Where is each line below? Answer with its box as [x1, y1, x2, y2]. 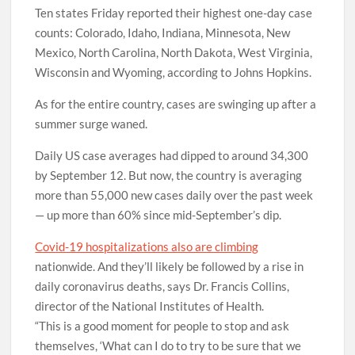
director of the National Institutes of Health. [35, 298, 265, 313]
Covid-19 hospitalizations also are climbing [35, 239, 259, 254]
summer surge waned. [35, 116, 148, 131]
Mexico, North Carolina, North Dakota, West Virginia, [35, 44, 313, 59]
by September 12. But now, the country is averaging [35, 167, 303, 182]
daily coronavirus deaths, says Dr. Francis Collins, [35, 278, 290, 293]
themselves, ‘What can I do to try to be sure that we [35, 338, 302, 353]
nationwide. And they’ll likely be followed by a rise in [35, 258, 304, 273]
